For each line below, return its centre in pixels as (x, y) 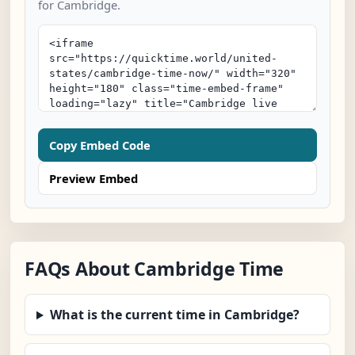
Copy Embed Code (100, 145)
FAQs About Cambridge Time (155, 269)
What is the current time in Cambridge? (174, 315)
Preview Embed (94, 179)
